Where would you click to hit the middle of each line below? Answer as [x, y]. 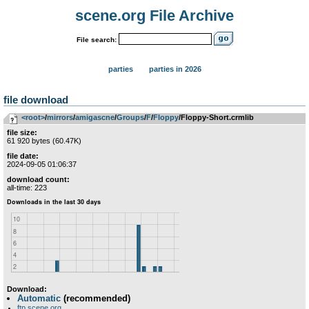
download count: [38, 179]
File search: [96, 39]
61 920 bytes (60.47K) [44, 141]
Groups [130, 117]
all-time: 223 [27, 188]
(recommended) [96, 298]
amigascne [95, 117]
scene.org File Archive [154, 16]
